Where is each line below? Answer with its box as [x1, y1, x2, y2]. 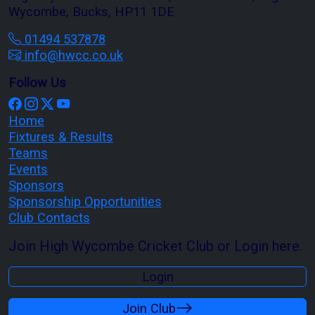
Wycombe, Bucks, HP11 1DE [8, 4, 174, 19]
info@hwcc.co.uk [21, 47, 123, 63]
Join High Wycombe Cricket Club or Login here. [8, 237, 302, 255]
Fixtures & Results [8, 129, 113, 144]
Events [8, 161, 48, 176]
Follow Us [8, 75, 66, 90]
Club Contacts [8, 210, 90, 225]
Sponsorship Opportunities [8, 193, 162, 209]
